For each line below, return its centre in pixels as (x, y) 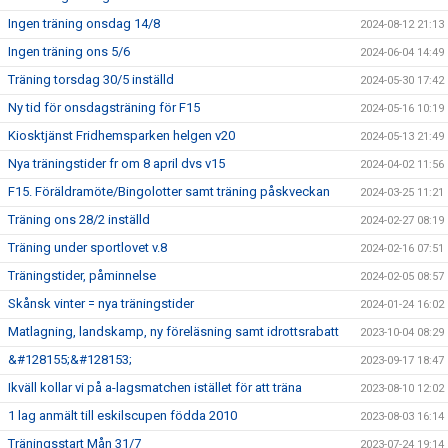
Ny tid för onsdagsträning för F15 (104, 107)
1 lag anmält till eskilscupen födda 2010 (122, 415)
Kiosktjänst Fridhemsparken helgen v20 (121, 135)
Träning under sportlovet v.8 (87, 247)
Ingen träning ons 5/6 (69, 51)
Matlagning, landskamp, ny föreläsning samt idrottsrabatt (173, 331)
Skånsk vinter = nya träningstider (101, 303)
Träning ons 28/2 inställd (79, 219)
